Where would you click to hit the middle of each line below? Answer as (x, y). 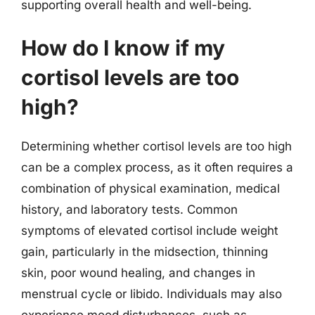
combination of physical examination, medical (150, 188)
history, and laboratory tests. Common (129, 210)
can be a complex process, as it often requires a (157, 167)
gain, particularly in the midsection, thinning (144, 252)
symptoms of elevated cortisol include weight (150, 231)
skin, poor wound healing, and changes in (138, 273)
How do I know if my (123, 48)
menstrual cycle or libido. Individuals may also (152, 294)
